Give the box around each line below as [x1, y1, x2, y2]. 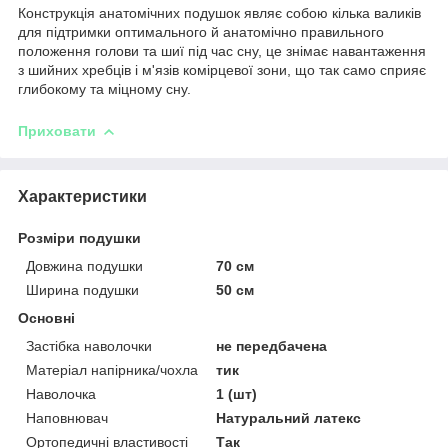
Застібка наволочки [26, 337, 152, 354]
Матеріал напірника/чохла [26, 361, 198, 378]
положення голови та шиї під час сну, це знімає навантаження [18, 42, 426, 59]
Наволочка [26, 385, 96, 402]
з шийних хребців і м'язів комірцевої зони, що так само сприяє [18, 61, 426, 78]
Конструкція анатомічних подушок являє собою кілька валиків [18, 4, 421, 21]
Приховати [18, 122, 96, 139]
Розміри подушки [18, 229, 141, 246]
